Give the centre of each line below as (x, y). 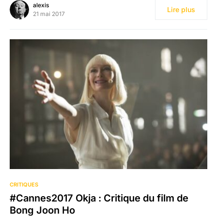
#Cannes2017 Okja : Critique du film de (99, 198)
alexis (41, 5)
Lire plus (181, 9)
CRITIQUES (24, 185)
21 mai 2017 (49, 14)
